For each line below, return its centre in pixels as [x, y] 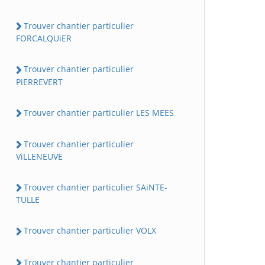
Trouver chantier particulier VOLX [90, 231]
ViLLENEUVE [39, 157]
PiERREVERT [39, 82]
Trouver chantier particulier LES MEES [99, 112]
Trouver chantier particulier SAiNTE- [96, 188]
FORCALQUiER [44, 38]
